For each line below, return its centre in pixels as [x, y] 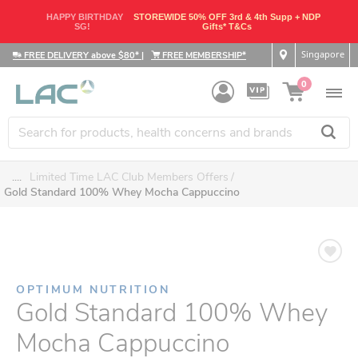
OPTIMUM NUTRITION [93, 290]
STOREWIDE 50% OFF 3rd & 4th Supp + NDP [227, 17]
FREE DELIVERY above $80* [82, 55]
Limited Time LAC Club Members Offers [129, 177]
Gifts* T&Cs [227, 26]
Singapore [323, 54]
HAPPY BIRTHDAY [85, 17]
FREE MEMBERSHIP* [203, 55]
